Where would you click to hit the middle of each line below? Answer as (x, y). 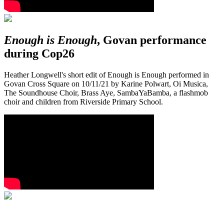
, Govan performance (152, 40)
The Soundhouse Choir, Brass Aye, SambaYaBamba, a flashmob (106, 93)
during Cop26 (39, 54)
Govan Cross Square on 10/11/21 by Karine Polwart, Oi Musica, (106, 84)
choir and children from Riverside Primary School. (83, 102)
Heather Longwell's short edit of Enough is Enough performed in (106, 75)
